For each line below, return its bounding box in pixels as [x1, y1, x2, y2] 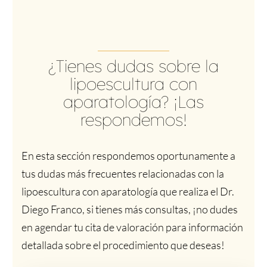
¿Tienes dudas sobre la [48, 55, 219, 76]
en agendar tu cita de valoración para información [21, 220, 243, 234]
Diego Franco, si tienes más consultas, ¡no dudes [21, 202, 238, 216]
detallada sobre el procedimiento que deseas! [21, 238, 225, 252]
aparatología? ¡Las [63, 91, 204, 112]
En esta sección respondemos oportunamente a [21, 148, 235, 162]
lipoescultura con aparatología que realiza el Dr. [21, 184, 234, 198]
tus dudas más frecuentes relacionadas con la [21, 166, 224, 180]
